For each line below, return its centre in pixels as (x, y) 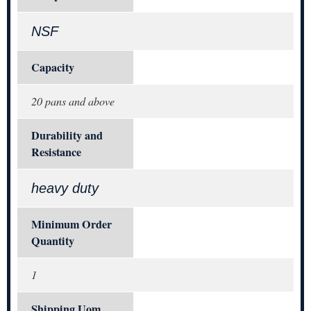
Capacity (53, 68)
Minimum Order (72, 225)
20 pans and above (73, 101)
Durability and (67, 136)
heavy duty (65, 188)
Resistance (56, 152)
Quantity (53, 241)
